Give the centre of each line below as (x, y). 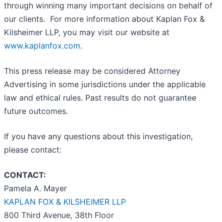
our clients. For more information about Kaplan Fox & (104, 19)
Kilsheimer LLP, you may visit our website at (87, 32)
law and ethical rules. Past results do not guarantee (100, 98)
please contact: (33, 150)
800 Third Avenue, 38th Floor (59, 215)
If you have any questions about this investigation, (98, 137)
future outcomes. (36, 111)
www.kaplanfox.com (42, 46)
